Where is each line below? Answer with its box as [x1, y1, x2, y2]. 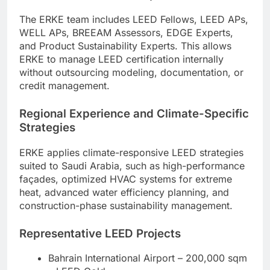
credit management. [19, 79, 110, 92]
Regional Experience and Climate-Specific [19, 106, 249, 121]
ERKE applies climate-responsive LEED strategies [19, 146, 243, 159]
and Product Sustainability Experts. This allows [19, 39, 231, 52]
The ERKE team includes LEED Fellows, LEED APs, [19, 13, 248, 25]
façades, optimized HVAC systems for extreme [19, 172, 232, 185]
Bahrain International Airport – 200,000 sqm [48, 252, 247, 265]
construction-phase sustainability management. [19, 199, 233, 212]
